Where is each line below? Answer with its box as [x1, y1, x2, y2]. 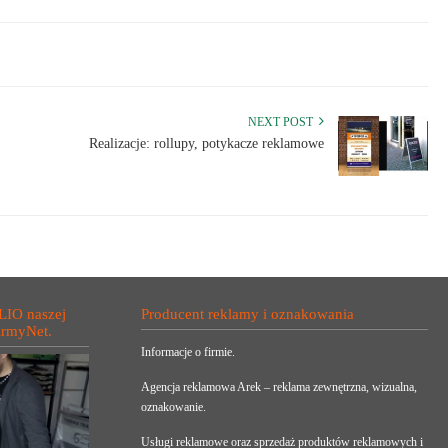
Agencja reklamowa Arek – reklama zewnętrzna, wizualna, [141, 380, 418, 395]
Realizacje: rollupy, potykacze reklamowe [89, 136, 324, 151]
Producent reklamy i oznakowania [141, 306, 355, 323]
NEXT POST [248, 115, 319, 129]
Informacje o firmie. [141, 345, 236, 360]
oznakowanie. [141, 400, 207, 415]
